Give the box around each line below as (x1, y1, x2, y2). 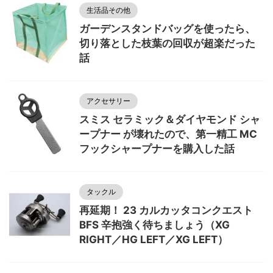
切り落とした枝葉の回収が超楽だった (79, 37, 255, 49)
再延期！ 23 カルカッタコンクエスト (79, 204, 253, 216)
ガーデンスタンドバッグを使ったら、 (79, 23, 255, 35)
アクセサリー (87, 96, 130, 105)
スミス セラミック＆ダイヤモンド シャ (79, 113, 260, 126)
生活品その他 (87, 5, 130, 15)
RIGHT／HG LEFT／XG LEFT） (79, 233, 228, 246)
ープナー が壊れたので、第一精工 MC (79, 128, 257, 140)
